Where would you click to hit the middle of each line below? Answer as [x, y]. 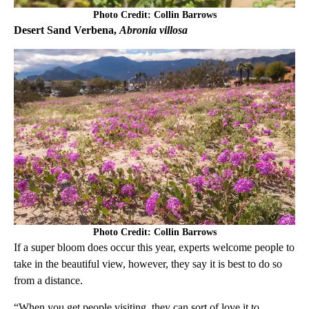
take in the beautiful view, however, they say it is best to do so [148, 263]
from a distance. [50, 280]
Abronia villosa [153, 30]
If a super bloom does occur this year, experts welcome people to [154, 247]
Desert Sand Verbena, [67, 30]
